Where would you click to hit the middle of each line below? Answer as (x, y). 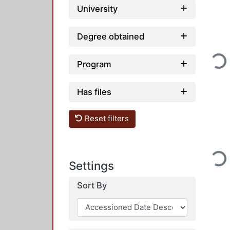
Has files (94, 92)
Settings (91, 166)
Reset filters (106, 119)
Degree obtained (111, 36)
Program (94, 64)
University (97, 8)
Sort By (92, 185)
